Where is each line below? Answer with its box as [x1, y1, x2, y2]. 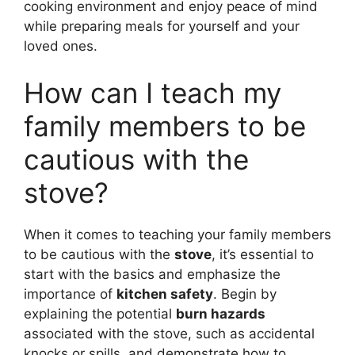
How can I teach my [24, 76, 281, 109]
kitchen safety [116, 286, 213, 302]
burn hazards [176, 306, 265, 322]
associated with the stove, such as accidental [24, 326, 315, 342]
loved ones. [24, 37, 97, 54]
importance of [24, 286, 116, 302]
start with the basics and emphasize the [24, 266, 281, 282]
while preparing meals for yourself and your [24, 17, 300, 34]
